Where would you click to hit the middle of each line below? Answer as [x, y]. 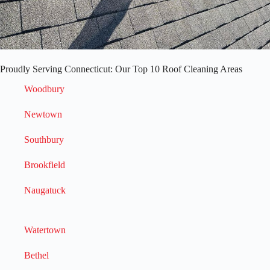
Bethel [36, 255]
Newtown [43, 114]
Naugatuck [45, 190]
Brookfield [45, 165]
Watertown [45, 230]
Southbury [44, 139]
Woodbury [44, 89]
